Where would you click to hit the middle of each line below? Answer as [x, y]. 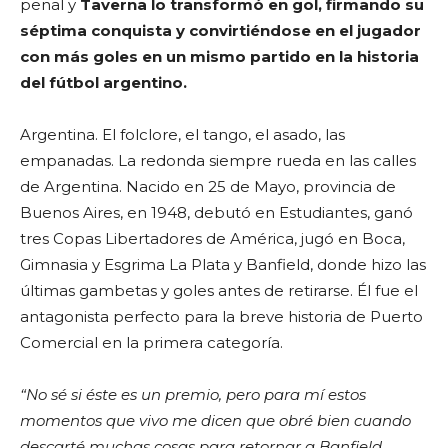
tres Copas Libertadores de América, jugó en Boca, [212, 239]
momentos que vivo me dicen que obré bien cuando [215, 421]
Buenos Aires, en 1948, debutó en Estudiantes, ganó [216, 213]
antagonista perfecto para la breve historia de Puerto [221, 317]
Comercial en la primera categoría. [151, 343]
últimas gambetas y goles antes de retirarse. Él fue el [219, 291]
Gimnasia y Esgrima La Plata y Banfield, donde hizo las [223, 265]
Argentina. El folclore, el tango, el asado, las [182, 135]
